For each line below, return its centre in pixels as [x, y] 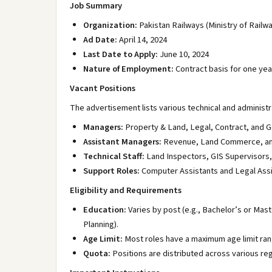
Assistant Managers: [122, 142]
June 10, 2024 [183, 54]
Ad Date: [100, 40]
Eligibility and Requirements [126, 190]
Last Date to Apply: [121, 54]
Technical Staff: [114, 156]
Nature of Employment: [128, 69]
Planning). [101, 224]
